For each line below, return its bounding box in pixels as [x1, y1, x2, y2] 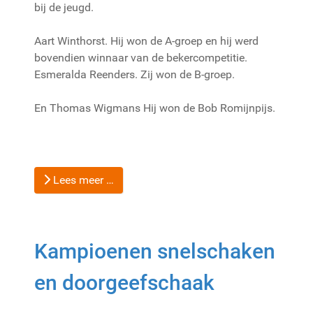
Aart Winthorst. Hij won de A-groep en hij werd [34, 34, 259, 48]
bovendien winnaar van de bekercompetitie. [34, 50, 247, 64]
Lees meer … [50, 173, 114, 187]
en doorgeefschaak [34, 270, 214, 295]
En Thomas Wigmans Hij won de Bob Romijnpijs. [34, 101, 275, 115]
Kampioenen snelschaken [34, 238, 275, 263]
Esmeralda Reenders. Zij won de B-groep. [34, 67, 235, 81]
